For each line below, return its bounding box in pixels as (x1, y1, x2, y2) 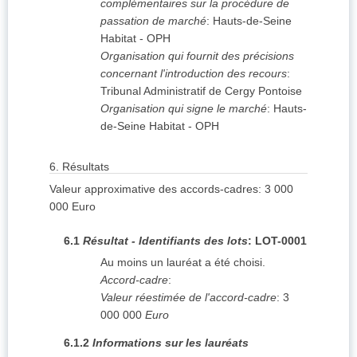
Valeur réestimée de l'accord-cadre (100, 291, 277, 304)
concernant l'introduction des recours (100, 67, 287, 80)
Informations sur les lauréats (92, 336, 249, 350)
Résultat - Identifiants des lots (83, 234, 248, 248)
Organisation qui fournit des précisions (100, 49, 294, 63)
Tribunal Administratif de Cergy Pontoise (100, 84, 302, 98)
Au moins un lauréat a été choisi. (100, 256, 265, 269)
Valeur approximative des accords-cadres (49, 182, 258, 196)
